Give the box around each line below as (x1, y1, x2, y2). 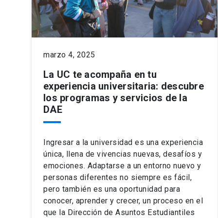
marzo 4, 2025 (43, 50, 95, 60)
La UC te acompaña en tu (43, 69, 157, 81)
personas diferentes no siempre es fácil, (43, 173, 192, 182)
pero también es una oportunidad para (43, 184, 180, 194)
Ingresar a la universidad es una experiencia (43, 138, 203, 147)
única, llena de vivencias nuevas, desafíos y (43, 149, 202, 159)
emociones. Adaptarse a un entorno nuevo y (43, 161, 201, 171)
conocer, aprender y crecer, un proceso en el (43, 196, 203, 206)
